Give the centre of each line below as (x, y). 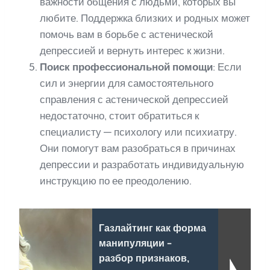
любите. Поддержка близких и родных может (145, 18)
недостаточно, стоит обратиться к (119, 115)
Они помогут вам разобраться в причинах (138, 148)
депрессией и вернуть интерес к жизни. (132, 50)
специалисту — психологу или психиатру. (138, 132)
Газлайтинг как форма (152, 228)
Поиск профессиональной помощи (126, 67)
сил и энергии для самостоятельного (127, 83)
